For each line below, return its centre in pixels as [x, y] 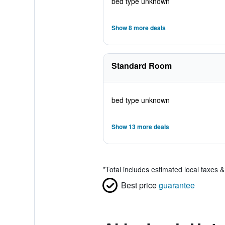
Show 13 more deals [140, 127]
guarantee [177, 185]
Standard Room [141, 66]
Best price [139, 185]
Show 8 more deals [138, 28]
